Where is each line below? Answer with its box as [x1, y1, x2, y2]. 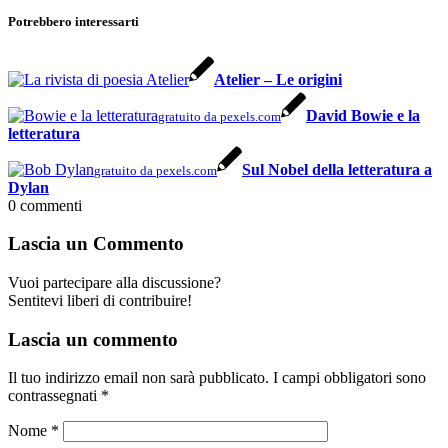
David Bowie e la [306, 106, 420, 124]
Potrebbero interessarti [8, 14, 139, 30]
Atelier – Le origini [214, 70, 342, 88]
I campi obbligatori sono [273, 369, 426, 387]
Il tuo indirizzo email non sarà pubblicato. [8, 369, 269, 387]
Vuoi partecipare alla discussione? [8, 273, 221, 291]
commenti [20, 196, 82, 214]
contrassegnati [8, 387, 101, 405]
